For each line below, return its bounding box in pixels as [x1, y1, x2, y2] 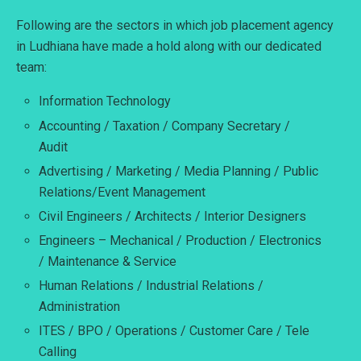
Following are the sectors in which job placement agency [16, 18, 334, 34]
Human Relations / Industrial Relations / [39, 278, 264, 294]
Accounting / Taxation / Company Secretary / [39, 118, 291, 134]
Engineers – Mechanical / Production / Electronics [39, 233, 322, 249]
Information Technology [39, 93, 172, 110]
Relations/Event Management [39, 184, 206, 200]
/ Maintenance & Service [39, 254, 177, 270]
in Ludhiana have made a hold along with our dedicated [16, 39, 322, 55]
